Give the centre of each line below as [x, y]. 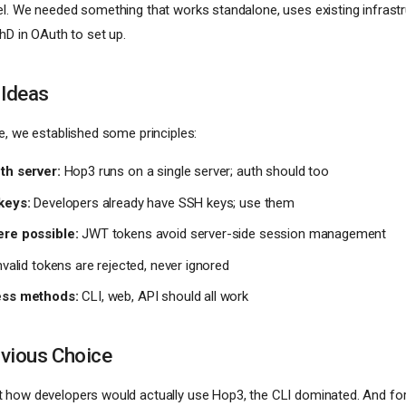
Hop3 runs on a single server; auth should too [194, 172]
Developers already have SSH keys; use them [162, 203]
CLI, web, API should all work [164, 297]
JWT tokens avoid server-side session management [232, 234]
